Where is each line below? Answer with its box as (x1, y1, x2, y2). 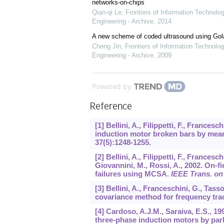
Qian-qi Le (91, 8, 121, 16)
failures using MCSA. (94, 169, 171, 178)
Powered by (91, 82, 131, 91)
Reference (89, 102, 132, 113)
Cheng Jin (91, 42, 121, 50)
